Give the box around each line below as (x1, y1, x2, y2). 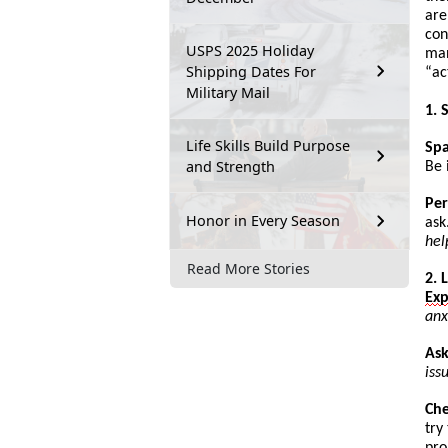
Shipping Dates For (186, 61, 316, 81)
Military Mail (186, 82, 270, 102)
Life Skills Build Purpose (186, 135, 350, 155)
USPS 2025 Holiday (186, 40, 314, 60)
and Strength (186, 156, 275, 176)
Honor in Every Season (186, 211, 340, 231)
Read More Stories (187, 259, 310, 279)
